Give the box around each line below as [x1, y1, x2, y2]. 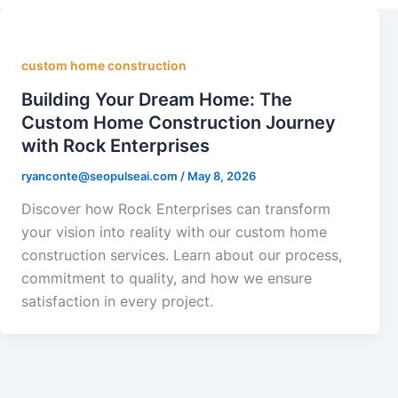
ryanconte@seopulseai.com [21, 168, 180, 183]
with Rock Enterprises [21, 134, 210, 156]
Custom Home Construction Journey [21, 111, 336, 133]
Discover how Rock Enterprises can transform [21, 200, 330, 219]
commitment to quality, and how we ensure [21, 269, 312, 288]
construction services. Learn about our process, [21, 246, 342, 265]
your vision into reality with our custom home [21, 223, 327, 242]
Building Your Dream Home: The [21, 88, 292, 110]
